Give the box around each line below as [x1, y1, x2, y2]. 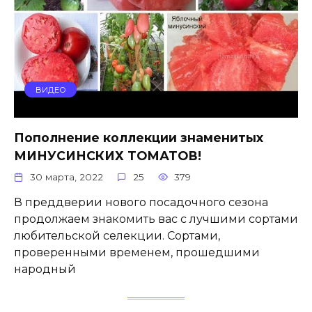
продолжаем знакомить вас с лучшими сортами [14, 212, 298, 226]
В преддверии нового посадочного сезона [14, 195, 268, 209]
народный [14, 262, 76, 276]
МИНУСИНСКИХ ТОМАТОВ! [14, 148, 201, 163]
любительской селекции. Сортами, [14, 228, 220, 242]
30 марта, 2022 [30, 171, 104, 182]
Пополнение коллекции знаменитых [14, 130, 263, 145]
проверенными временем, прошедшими [14, 245, 260, 259]
